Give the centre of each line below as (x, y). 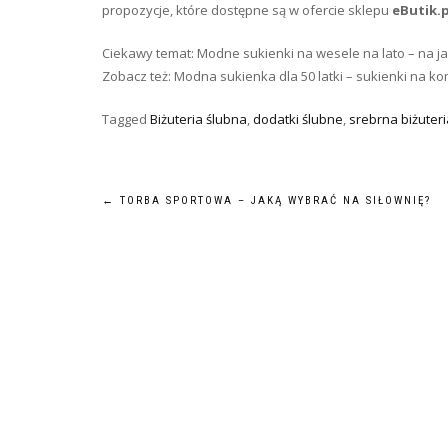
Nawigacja (171, 210)
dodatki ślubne (298, 118)
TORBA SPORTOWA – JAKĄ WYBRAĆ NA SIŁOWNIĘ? (273, 200)
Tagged (126, 118)
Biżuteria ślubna (198, 118)
